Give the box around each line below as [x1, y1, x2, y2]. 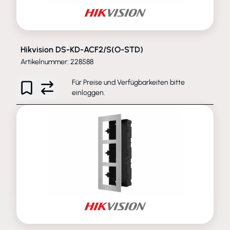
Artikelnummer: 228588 [21, 57, 93, 66]
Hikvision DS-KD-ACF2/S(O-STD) [21, 44, 143, 54]
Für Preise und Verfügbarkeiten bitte [72, 78, 185, 87]
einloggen [72, 88, 104, 97]
